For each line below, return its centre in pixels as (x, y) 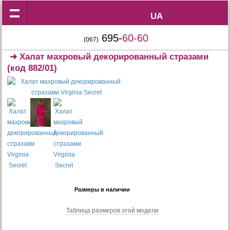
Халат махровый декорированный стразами (114, 57)
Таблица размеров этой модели (112, 210)
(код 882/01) (32, 68)
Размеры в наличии (102, 189)
